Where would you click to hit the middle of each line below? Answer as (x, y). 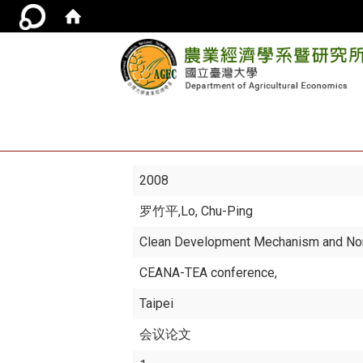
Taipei (157, 303)
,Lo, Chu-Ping (216, 211)
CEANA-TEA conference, (209, 273)
